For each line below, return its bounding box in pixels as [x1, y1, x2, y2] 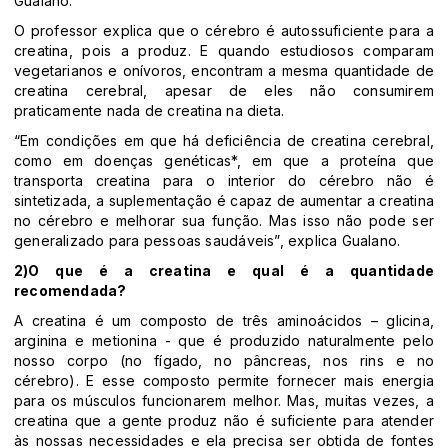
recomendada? [14, 282, 127, 300]
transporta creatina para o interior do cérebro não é [14, 172, 434, 190]
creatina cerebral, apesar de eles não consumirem [14, 82, 434, 100]
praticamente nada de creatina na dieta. [14, 102, 285, 120]
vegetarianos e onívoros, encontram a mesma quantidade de [14, 62, 434, 80]
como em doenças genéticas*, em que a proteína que [14, 152, 434, 170]
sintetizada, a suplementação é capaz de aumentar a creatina [14, 192, 434, 210]
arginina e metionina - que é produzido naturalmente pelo [14, 332, 434, 350]
